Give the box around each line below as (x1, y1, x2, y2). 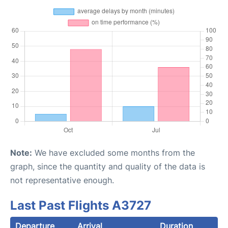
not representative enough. (10, 175, 114, 185)
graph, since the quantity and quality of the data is (10, 161, 205, 172)
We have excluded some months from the (32, 147, 195, 158)
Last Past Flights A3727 (10, 197, 151, 213)
